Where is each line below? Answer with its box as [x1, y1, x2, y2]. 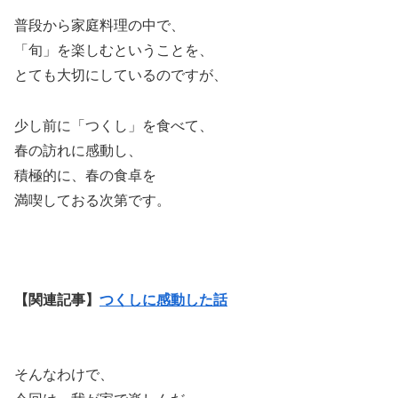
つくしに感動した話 [99, 292, 227, 308]
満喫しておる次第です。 [14, 192, 171, 208]
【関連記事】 [14, 292, 99, 308]
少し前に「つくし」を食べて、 [14, 117, 213, 133]
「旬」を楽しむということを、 [14, 42, 213, 58]
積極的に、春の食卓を [14, 167, 156, 183]
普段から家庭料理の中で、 [14, 17, 185, 33]
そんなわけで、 [14, 367, 114, 383]
